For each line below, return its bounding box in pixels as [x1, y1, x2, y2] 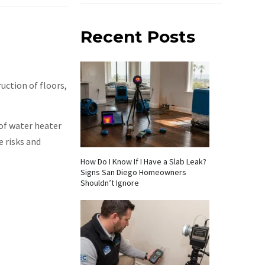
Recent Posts [80, 27, 195, 47]
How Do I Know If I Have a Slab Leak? [80, 156, 206, 167]
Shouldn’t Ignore [80, 177, 139, 188]
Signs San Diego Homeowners [80, 167, 186, 177]
